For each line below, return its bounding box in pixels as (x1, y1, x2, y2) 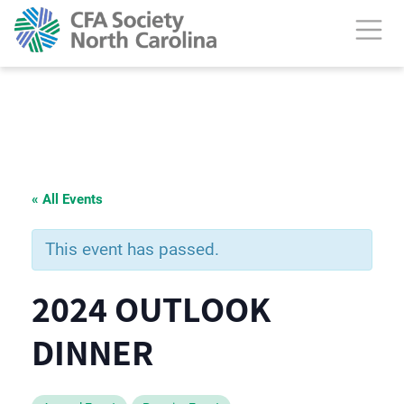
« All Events (32, 191, 103, 207)
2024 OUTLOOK (32, 285, 271, 332)
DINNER (32, 328, 153, 375)
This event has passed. (45, 239, 219, 260)
